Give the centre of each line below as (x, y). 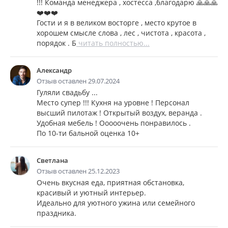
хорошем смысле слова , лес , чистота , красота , (121, 33)
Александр (54, 70)
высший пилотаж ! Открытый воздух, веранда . (119, 113)
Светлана (52, 160)
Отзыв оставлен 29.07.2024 (78, 81)
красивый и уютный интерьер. (91, 193)
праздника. (56, 213)
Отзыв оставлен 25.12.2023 (78, 171)
